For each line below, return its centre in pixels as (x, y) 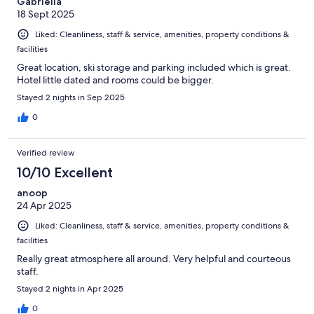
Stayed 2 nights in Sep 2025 (71, 97)
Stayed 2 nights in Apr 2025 (70, 289)
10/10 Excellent (65, 172)
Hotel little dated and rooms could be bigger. (115, 80)
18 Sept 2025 (46, 14)
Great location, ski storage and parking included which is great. (154, 67)
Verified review (46, 152)
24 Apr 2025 (44, 205)
